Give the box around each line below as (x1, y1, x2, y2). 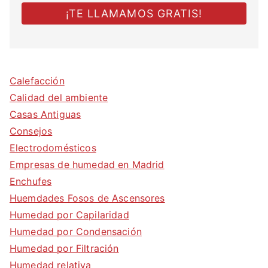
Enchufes (10, 175, 52, 188)
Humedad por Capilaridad (10, 209, 129, 221)
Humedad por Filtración (10, 242, 119, 255)
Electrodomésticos (10, 142, 96, 154)
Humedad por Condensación (10, 226, 142, 238)
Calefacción (10, 75, 65, 87)
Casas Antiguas (10, 108, 81, 121)
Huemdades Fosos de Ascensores (10, 192, 165, 205)
